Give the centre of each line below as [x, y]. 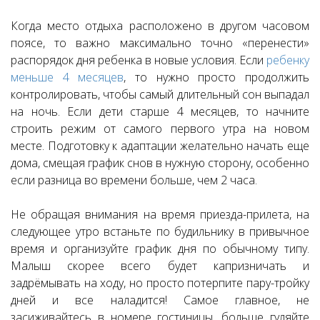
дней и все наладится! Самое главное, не [160, 300]
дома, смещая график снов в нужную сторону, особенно [160, 163]
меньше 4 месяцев [67, 77]
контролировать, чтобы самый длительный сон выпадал [160, 95]
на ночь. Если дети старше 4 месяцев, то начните [160, 112]
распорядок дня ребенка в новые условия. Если [139, 60]
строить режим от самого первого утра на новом [160, 129]
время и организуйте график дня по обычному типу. [160, 249]
